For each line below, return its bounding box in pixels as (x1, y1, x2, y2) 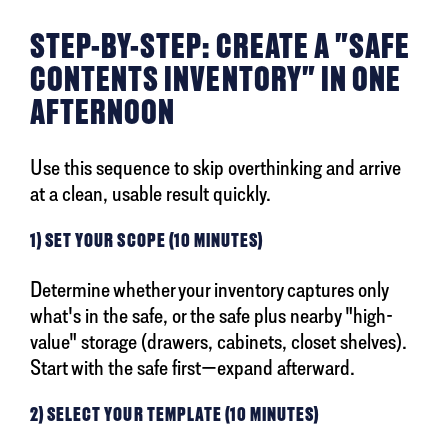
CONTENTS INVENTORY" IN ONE (30, 59, 402, 100)
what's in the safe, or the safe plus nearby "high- (30, 302, 393, 329)
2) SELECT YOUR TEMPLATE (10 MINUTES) (30, 403, 320, 427)
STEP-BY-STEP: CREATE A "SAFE (30, 26, 411, 67)
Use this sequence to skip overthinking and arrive (30, 154, 401, 181)
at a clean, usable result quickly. (30, 180, 271, 207)
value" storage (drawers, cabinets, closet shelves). (30, 328, 407, 355)
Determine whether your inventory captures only (30, 276, 388, 303)
